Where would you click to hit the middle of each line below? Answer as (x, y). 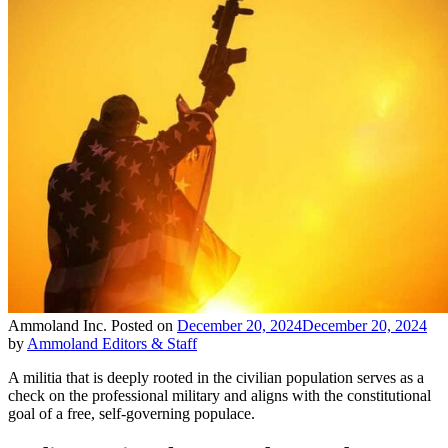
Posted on (144, 325)
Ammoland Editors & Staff (112, 343)
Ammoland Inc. (57, 325)
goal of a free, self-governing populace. (131, 413)
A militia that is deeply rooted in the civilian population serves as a (216, 377)
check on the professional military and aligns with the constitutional (219, 395)
